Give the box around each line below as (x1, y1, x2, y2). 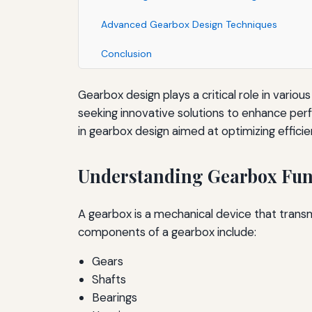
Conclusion (101, 47, 152, 60)
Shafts (92, 272, 126, 288)
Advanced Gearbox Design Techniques (101, 17, 277, 31)
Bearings (92, 290, 137, 306)
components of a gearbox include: (78, 224, 256, 240)
